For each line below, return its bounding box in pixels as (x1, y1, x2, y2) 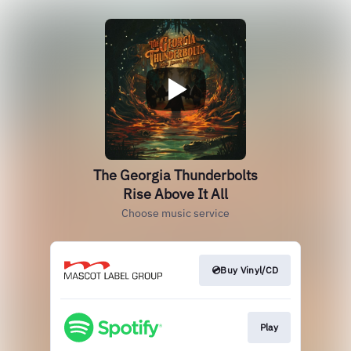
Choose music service (121, 206, 230, 220)
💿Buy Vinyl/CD (212, 264, 278, 276)
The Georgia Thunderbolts (93, 166, 258, 184)
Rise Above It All (123, 185, 228, 203)
